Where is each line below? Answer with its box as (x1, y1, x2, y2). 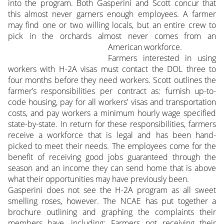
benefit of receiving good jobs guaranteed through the (7, 151, 216, 162)
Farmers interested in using (107, 52, 216, 63)
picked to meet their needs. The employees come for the (7, 140, 216, 151)
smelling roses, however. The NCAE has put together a (7, 195, 216, 206)
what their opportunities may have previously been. (7, 173, 189, 184)
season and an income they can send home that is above (7, 162, 216, 173)
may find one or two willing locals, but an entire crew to (7, 19, 216, 30)
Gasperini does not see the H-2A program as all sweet (7, 184, 216, 195)
